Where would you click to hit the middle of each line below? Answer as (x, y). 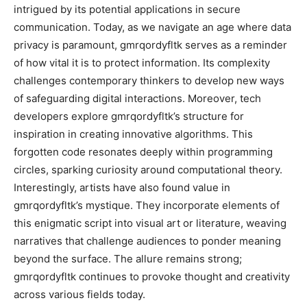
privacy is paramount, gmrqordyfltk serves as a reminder (150, 45)
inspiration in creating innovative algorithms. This (133, 134)
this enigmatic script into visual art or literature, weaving (150, 223)
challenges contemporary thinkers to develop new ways (149, 81)
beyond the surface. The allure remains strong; (128, 259)
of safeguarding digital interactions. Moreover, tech (137, 98)
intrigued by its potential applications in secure (127, 9)
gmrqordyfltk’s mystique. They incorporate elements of (147, 205)
